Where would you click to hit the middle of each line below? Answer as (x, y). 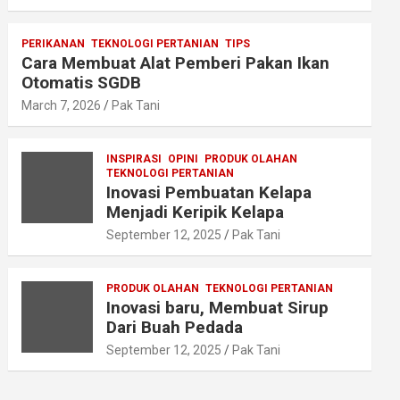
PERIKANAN (54, 44)
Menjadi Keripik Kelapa (196, 212)
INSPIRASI (134, 159)
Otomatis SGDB (82, 83)
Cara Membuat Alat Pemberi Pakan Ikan (176, 63)
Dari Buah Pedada (175, 327)
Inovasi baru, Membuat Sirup (218, 308)
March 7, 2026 (62, 105)
